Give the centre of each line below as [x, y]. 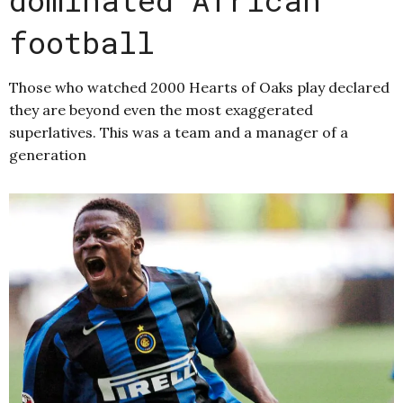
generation [48, 155]
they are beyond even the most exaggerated [161, 110]
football [82, 42]
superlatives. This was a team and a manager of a [179, 133]
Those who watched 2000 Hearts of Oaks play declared [199, 88]
